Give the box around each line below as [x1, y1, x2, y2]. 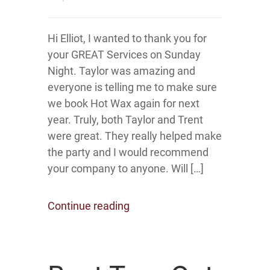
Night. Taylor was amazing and [48, 64, 195, 77]
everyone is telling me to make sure [48, 81, 217, 93]
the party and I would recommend [48, 146, 209, 159]
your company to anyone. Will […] [48, 162, 204, 175]
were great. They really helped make [48, 130, 222, 142]
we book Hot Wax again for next [48, 97, 199, 110]
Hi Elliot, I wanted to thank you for [48, 32, 207, 45]
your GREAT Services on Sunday [48, 48, 201, 61]
